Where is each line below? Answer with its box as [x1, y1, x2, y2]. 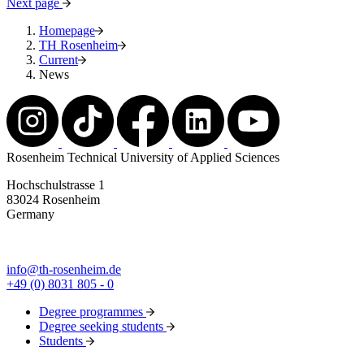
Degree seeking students [39, 318, 167, 333]
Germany [6, 206, 54, 221]
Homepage [39, 23, 95, 37]
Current [39, 52, 78, 67]
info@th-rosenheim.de [6, 262, 121, 276]
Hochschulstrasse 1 [6, 177, 105, 192]
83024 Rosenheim [6, 192, 100, 206]
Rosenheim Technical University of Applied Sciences [6, 149, 279, 164]
